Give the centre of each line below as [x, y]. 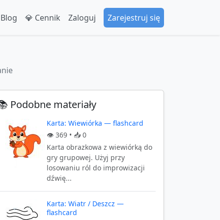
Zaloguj [82, 17]
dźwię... [59, 178]
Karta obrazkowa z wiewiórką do [99, 147]
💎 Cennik [43, 17]
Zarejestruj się [134, 17]
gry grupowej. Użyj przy [86, 157]
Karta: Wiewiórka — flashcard [95, 123]
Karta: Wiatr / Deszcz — [85, 204]
